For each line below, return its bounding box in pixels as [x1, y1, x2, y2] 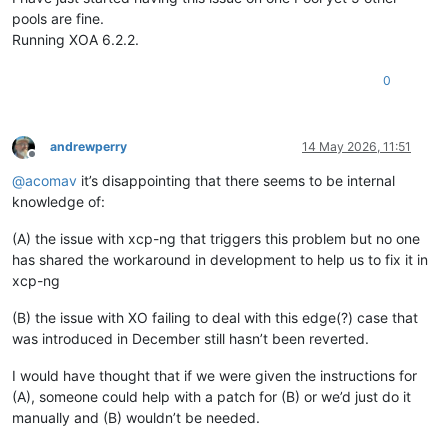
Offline [31, 153, 68, 169]
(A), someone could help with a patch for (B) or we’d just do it [12, 387, 411, 405]
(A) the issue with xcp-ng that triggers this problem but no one [12, 229, 420, 247]
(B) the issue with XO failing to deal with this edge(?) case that [12, 308, 418, 326]
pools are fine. [12, 9, 104, 27]
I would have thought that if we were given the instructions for [12, 366, 417, 384]
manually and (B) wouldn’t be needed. [12, 408, 260, 426]
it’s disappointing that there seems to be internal [77, 171, 395, 189]
